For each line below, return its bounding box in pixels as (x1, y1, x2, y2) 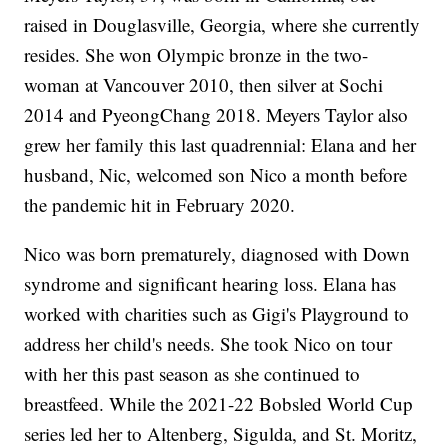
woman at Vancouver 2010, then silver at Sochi (24, 72, 384, 98)
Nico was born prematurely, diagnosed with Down (24, 241, 411, 267)
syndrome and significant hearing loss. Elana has (24, 271, 397, 297)
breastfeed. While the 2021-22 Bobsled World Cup (24, 391, 414, 417)
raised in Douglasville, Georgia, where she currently (24, 12, 421, 38)
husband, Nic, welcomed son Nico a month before (24, 162, 408, 188)
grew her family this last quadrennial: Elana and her (24, 132, 417, 158)
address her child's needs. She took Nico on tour (24, 331, 393, 357)
